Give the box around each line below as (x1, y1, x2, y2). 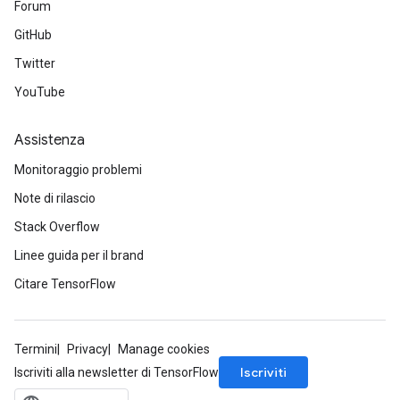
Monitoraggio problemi (14, 162, 142, 177)
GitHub (14, 28, 52, 42)
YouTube (14, 85, 65, 99)
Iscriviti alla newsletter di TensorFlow (14, 365, 219, 379)
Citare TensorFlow (14, 277, 116, 291)
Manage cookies (118, 342, 210, 356)
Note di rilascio (14, 191, 96, 205)
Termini (14, 342, 57, 356)
